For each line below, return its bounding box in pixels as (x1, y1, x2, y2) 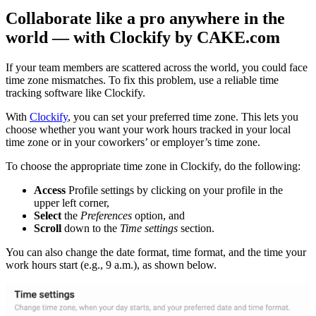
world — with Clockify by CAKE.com (6, 28, 280, 47)
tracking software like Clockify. (6, 86, 145, 99)
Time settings (120, 221, 178, 234)
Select (34, 209, 61, 221)
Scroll (34, 221, 61, 234)
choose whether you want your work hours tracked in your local (6, 123, 291, 135)
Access (34, 183, 66, 196)
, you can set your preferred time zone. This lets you (68, 110, 298, 123)
